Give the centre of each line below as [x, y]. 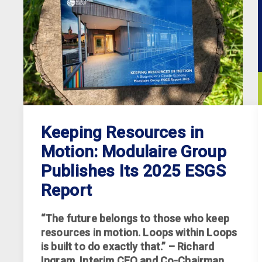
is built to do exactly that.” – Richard [128, 247]
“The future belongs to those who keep [135, 218]
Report [66, 190]
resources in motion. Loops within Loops [139, 232]
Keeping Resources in [123, 132]
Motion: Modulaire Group [134, 152]
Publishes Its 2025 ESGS [133, 171]
